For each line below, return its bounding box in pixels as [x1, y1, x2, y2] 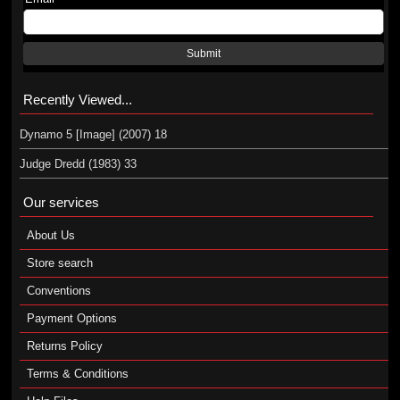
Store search [26, 256, 93, 270]
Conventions [26, 284, 91, 297]
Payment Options [26, 312, 117, 325]
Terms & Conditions [26, 367, 129, 380]
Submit [187, 48, 221, 59]
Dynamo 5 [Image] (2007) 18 [19, 128, 167, 141]
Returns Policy [26, 339, 103, 353]
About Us [26, 229, 75, 242]
